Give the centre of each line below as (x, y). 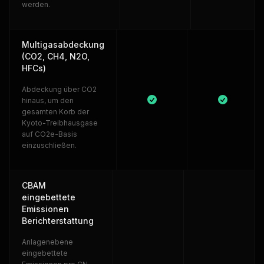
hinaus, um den (48, 100)
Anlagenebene (47, 242)
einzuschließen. (49, 145)
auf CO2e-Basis (49, 134)
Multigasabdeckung (63, 44)
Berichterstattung (58, 221)
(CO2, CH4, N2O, (56, 56)
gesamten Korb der (55, 112)
